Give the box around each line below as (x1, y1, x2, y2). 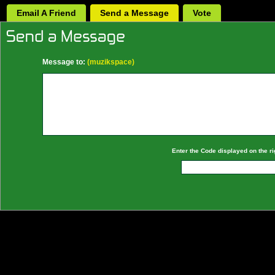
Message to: (42, 58, 85, 66)
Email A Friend (17, 8, 76, 18)
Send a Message (100, 8, 169, 18)
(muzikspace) (85, 58, 134, 66)
